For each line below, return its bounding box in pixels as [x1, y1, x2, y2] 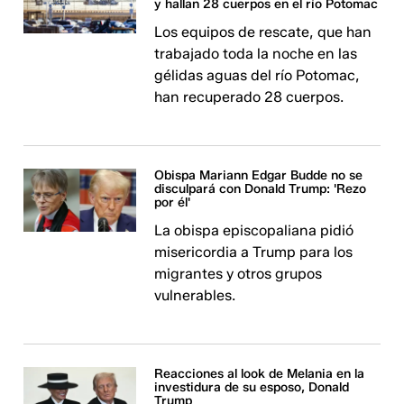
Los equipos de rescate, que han [154, 23, 372, 41]
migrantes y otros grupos [154, 265, 323, 282]
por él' [154, 195, 191, 210]
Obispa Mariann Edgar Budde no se [154, 168, 363, 183]
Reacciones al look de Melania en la [154, 366, 365, 381]
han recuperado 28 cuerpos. [154, 88, 344, 106]
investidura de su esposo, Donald [154, 380, 350, 395]
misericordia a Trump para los [154, 243, 353, 261]
